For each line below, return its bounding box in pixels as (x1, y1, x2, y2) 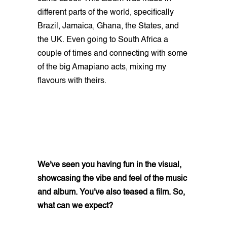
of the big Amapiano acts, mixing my (37, 63, 166, 71)
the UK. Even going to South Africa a (37, 35, 168, 44)
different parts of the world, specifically (37, 8, 174, 17)
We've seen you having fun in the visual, (37, 161, 181, 169)
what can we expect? (37, 202, 113, 210)
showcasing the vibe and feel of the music (37, 174, 187, 183)
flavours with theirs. (37, 77, 106, 85)
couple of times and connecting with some (37, 49, 187, 58)
